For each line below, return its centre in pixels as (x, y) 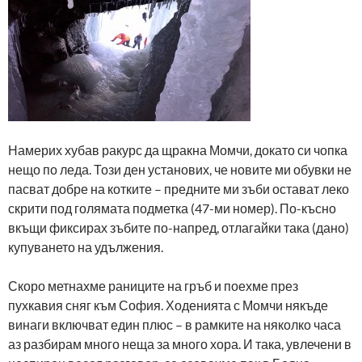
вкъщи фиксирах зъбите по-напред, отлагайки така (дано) (179, 227)
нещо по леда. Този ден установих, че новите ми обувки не (180, 169)
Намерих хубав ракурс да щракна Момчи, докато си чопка (178, 149)
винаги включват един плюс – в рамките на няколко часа (175, 324)
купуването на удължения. (86, 246)
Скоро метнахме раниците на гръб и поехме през (153, 285)
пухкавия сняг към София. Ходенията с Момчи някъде (168, 305)
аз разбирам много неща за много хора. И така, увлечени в (180, 343)
